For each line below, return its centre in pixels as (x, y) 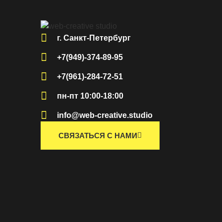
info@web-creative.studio (105, 115)
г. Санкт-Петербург (94, 38)
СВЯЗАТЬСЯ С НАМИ (98, 135)
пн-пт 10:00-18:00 (90, 96)
